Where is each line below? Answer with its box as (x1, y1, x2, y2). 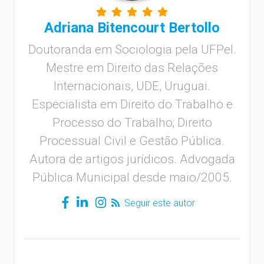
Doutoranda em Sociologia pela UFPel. (28, 42, 236, 57)
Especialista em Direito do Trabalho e (31, 97, 233, 111)
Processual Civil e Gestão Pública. (39, 133, 225, 148)
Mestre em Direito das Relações (46, 60, 218, 75)
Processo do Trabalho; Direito (52, 115, 212, 130)
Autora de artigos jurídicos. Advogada (29, 151, 235, 166)
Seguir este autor (122, 197, 196, 209)
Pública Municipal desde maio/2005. (32, 170, 232, 184)
